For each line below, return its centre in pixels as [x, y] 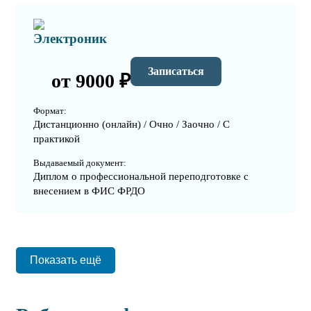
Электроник [70, 39]
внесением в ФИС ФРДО [89, 191]
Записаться [176, 71]
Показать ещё [66, 260]
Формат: [50, 111]
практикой [57, 139]
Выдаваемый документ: [80, 163]
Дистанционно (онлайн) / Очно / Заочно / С [132, 125]
